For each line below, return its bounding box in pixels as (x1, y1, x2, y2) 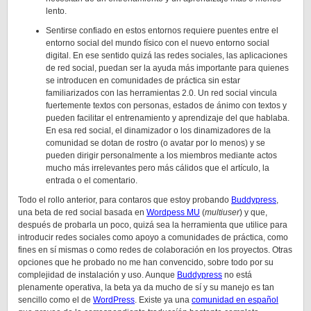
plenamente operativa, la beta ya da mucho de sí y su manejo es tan (18, 283, 274, 292)
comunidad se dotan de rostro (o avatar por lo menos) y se (46, 138, 265, 148)
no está (222, 270, 252, 280)
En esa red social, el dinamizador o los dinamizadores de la (46, 126, 271, 135)
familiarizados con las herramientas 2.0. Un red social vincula (46, 88, 277, 98)
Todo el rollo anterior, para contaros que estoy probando (18, 195, 231, 205)
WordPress (93, 295, 135, 305)
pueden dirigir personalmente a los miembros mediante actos (46, 151, 277, 160)
